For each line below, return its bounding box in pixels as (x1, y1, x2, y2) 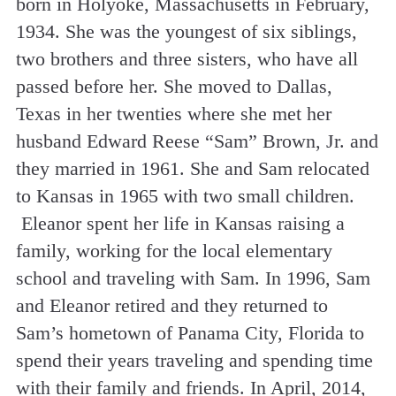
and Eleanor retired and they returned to (15, 293, 328, 316)
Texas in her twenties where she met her (15, 102, 331, 125)
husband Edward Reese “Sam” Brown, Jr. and (15, 129, 378, 152)
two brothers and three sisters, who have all (15, 47, 358, 70)
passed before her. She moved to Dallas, (15, 74, 332, 97)
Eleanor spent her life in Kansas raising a (15, 211, 345, 234)
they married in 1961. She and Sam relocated (15, 156, 369, 179)
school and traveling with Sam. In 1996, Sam (15, 266, 370, 289)
